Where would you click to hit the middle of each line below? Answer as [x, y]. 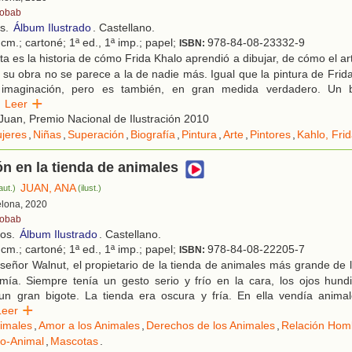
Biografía [153, 135]
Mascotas [74, 341]
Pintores [270, 135]
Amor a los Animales [89, 326]
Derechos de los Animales [211, 326]
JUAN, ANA [49, 188]
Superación [96, 135]
